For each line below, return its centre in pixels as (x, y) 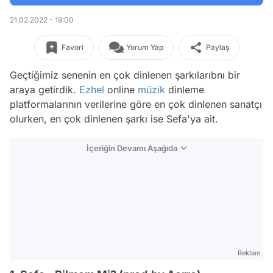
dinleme (185, 90)
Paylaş (217, 47)
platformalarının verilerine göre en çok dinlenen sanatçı (136, 104)
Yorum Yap (144, 47)
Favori (72, 47)
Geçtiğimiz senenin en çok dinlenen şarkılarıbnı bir (125, 75)
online (121, 90)
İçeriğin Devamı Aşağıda (132, 148)
